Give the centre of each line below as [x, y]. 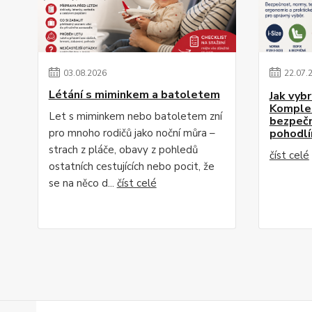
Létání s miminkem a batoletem [134, 95]
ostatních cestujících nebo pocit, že [131, 166]
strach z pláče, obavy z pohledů [123, 150]
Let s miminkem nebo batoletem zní [135, 116]
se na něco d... [83, 183]
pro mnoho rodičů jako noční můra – [132, 133]
